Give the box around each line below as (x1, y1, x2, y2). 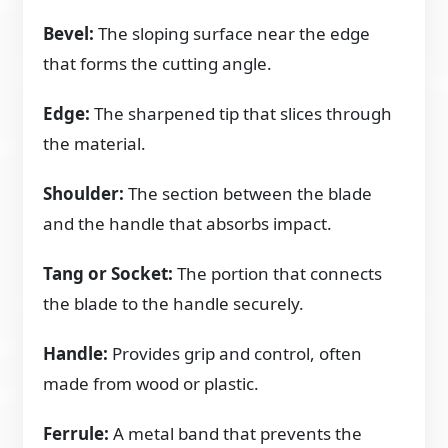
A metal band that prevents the (109, 421, 363, 445)
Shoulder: (43, 181, 125, 205)
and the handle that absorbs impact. (43, 211, 333, 235)
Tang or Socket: (43, 261, 174, 285)
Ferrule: (43, 421, 110, 445)
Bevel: (43, 21, 95, 45)
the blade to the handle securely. (43, 291, 305, 315)
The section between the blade (124, 181, 373, 205)
